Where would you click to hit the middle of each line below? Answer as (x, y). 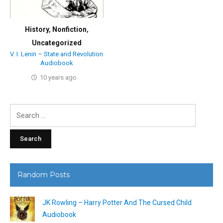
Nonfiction (69, 29)
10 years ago (58, 78)
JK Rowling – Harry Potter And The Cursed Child (117, 203)
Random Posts (44, 175)
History (37, 29)
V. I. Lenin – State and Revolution (57, 54)
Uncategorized (56, 43)
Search (21, 110)
